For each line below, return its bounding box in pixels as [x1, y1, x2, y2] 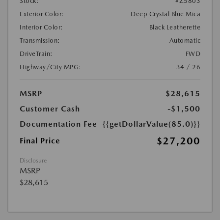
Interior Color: [20, 23, 63, 31]
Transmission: [20, 36, 60, 44]
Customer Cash [20, 104, 80, 113]
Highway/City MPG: [20, 63, 82, 71]
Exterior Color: [20, 10, 64, 18]
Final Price [20, 136, 60, 145]
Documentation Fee [20, 119, 97, 129]
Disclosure [20, 157, 47, 164]
